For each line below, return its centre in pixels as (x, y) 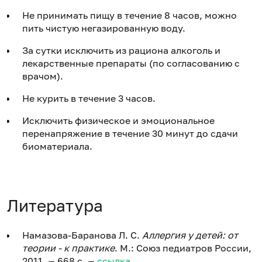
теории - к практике (68, 248)
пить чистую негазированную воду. (104, 28)
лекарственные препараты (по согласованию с (131, 63)
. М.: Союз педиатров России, (183, 248)
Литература (55, 205)
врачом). (43, 76)
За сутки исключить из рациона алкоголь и (121, 50)
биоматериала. (57, 146)
